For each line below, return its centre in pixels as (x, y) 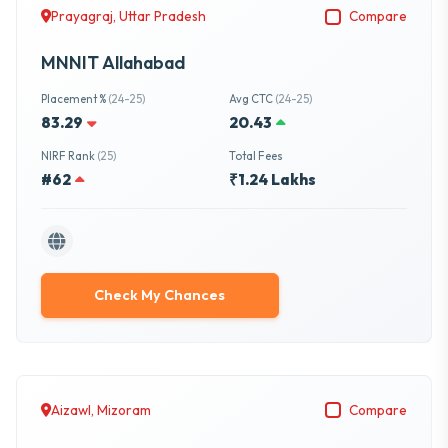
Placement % (74, 99)
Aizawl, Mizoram (101, 409)
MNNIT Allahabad (113, 63)
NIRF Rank (69, 156)
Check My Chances (160, 295)
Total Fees (255, 156)
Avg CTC (251, 99)
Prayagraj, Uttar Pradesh (128, 16)
